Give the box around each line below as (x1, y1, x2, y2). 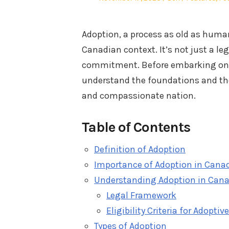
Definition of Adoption (94, 143, 186, 155)
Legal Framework (106, 189, 176, 201)
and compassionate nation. (82, 89, 196, 101)
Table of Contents (82, 118, 190, 135)
